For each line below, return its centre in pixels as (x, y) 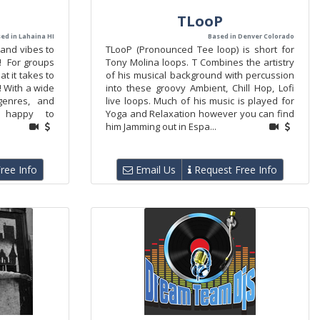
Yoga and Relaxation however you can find (200, 114)
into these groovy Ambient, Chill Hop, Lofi (200, 88)
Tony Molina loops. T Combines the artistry (200, 62)
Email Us (154, 170)
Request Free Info (234, 170)
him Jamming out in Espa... (161, 126)
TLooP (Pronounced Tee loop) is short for (200, 49)
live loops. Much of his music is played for (200, 101)
